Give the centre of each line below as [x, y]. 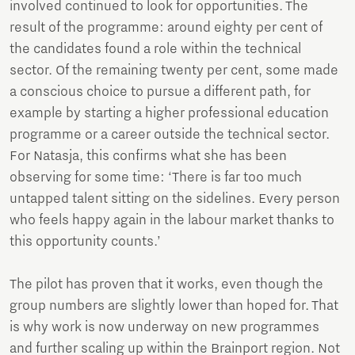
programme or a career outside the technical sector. [170, 135]
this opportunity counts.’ [85, 242]
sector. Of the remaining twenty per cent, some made [174, 71]
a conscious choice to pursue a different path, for [160, 92]
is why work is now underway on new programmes [164, 328]
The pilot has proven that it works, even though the [166, 285]
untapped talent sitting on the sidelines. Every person [175, 199]
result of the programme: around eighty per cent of [166, 28]
